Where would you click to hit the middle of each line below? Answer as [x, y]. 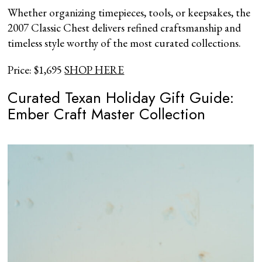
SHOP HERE [94, 70]
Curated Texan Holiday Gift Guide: [121, 97]
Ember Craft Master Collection [107, 114]
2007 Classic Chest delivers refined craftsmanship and [125, 27]
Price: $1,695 [36, 70]
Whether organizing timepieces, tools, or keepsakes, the [129, 12]
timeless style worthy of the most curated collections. [125, 43]
